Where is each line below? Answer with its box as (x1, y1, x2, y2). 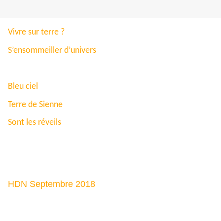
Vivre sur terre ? (8, 28, 65, 37)
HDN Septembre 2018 (8, 179, 98, 189)
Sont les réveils (8, 118, 61, 128)
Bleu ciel (8, 82, 38, 92)
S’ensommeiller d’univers (8, 45, 96, 55)
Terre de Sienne (8, 100, 63, 110)
